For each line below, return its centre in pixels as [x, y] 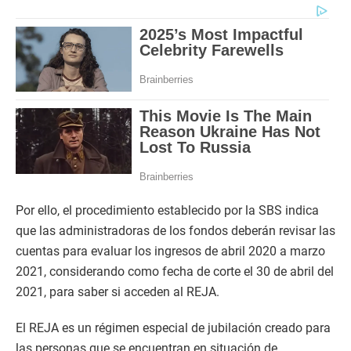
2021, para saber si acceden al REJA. [118, 292]
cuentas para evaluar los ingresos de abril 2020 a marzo [170, 251]
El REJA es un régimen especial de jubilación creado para [173, 328]
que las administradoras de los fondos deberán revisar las [175, 231]
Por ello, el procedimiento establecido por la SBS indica [167, 211]
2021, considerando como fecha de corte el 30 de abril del [175, 272]
